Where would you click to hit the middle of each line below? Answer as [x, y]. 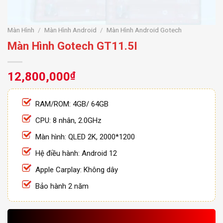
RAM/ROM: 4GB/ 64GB [72, 104]
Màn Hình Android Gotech [144, 30]
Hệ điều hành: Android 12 [76, 153]
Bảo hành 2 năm [62, 186]
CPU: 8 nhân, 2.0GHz [68, 120]
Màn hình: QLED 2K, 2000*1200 [85, 137]
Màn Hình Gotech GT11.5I [72, 46]
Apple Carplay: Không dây [77, 169]
